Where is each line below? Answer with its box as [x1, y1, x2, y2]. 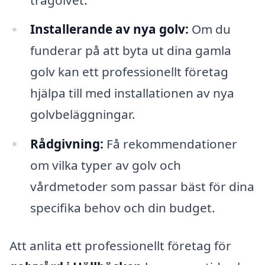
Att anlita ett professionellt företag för [9, 237, 231, 254]
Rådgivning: [30, 135, 104, 153]
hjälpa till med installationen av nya [30, 85, 234, 102]
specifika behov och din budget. [30, 199, 215, 216]
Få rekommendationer [103, 135, 237, 153]
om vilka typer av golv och [30, 157, 181, 174]
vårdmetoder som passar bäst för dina [30, 178, 254, 195]
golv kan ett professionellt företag [30, 63, 228, 80]
